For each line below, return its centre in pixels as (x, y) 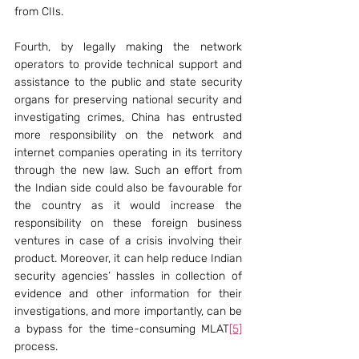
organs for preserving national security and (128, 100)
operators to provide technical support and (128, 65)
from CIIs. (39, 12)
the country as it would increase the (128, 206)
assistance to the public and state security (128, 82)
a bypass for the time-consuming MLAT (122, 329)
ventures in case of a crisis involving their (128, 241)
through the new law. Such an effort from (128, 170)
